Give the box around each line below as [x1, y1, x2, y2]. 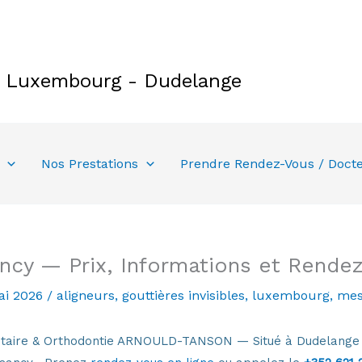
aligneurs [56, 287, 115, 303]
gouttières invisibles [121, 287, 245, 303]
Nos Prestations [41, 155, 138, 171]
